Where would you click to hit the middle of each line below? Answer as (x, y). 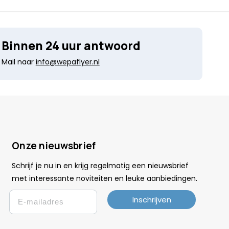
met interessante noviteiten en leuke (79, 178)
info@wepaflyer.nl (67, 62)
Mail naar (18, 62)
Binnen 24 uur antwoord (71, 46)
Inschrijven (152, 199)
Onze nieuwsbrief (53, 145)
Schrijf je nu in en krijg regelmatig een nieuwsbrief (100, 165)
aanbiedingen (171, 178)
